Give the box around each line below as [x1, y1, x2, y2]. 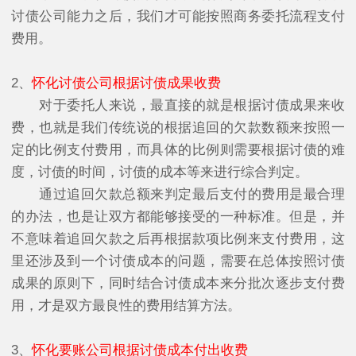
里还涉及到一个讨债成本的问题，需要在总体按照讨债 [11, 253, 345, 269]
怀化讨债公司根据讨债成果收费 [32, 75, 221, 91]
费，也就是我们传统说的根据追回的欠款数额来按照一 [11, 120, 345, 136]
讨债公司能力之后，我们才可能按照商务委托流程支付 [11, 9, 345, 25]
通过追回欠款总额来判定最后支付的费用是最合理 [11, 187, 345, 203]
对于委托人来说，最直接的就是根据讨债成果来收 [11, 98, 345, 114]
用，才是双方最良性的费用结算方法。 [11, 298, 241, 314]
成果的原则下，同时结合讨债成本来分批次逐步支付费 [11, 276, 345, 292]
